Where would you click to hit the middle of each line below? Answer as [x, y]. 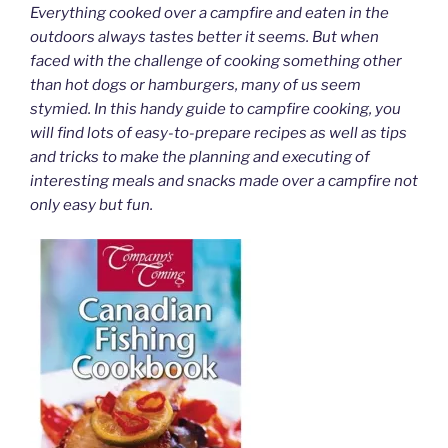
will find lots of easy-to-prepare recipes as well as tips [218, 132]
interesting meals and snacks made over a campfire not [224, 180]
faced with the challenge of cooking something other [216, 60]
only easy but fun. [91, 204]
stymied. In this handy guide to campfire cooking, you [215, 108]
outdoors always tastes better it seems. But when [204, 36]
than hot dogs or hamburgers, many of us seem [195, 84]
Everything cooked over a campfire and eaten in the [209, 12]
